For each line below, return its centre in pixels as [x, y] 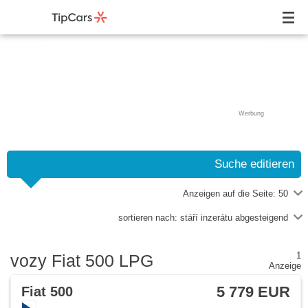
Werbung [251, 113]
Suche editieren [254, 164]
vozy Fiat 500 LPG [82, 260]
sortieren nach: [149, 218]
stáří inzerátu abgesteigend [234, 218]
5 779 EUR [253, 292]
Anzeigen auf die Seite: [231, 194]
